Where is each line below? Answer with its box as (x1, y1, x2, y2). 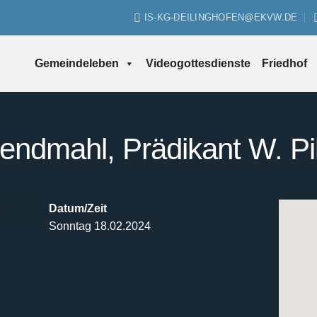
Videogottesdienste (146, 57, 250, 69)
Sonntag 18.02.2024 (49, 220, 151, 232)
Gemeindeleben (35, 57, 119, 69)
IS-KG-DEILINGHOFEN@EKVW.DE (144, 12, 298, 23)
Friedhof (262, 57, 307, 69)
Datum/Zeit (49, 202, 107, 214)
